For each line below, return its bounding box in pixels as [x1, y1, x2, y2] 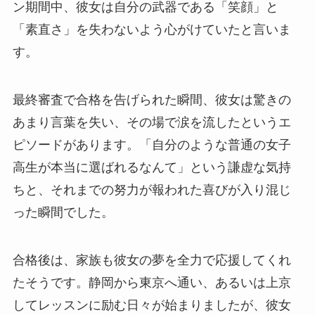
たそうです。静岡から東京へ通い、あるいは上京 [12, 275, 291, 290]
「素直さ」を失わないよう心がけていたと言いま [12, 22, 291, 37]
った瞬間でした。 [12, 205, 114, 219]
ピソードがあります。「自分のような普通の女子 [12, 137, 291, 152]
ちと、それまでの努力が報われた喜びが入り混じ [12, 182, 291, 197]
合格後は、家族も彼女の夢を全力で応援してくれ [12, 252, 291, 267]
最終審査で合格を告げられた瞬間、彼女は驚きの [12, 92, 291, 107]
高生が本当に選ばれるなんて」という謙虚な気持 [12, 160, 291, 174]
